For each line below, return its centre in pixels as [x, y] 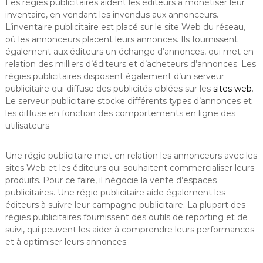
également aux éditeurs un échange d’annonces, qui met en [129, 51]
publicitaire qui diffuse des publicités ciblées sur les [109, 88]
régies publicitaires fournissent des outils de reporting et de [126, 217]
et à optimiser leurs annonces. [66, 242]
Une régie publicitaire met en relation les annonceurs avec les [131, 155]
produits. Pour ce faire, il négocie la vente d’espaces [111, 180]
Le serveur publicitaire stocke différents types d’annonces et [128, 101]
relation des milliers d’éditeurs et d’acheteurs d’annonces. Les [130, 64]
